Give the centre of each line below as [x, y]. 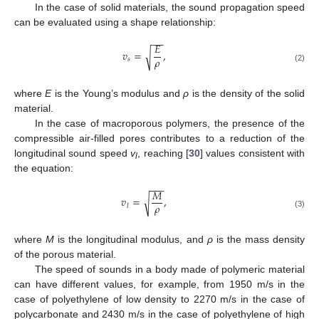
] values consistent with [252, 153]
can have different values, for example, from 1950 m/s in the [159, 284]
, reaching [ [163, 153]
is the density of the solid [247, 94]
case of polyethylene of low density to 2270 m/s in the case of [159, 299]
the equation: [44, 168]
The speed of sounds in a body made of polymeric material [169, 270]
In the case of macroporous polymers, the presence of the [169, 124]
